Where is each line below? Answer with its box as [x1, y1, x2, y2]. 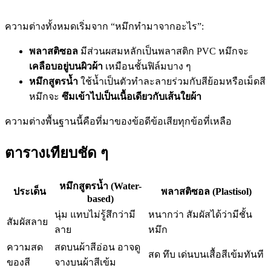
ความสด [7, 241, 43, 252]
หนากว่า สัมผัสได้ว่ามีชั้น [148, 209, 252, 220]
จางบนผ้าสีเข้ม [54, 256, 116, 267]
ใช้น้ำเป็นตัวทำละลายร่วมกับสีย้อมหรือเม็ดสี [78, 76, 266, 87]
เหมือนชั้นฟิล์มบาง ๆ [103, 60, 191, 71]
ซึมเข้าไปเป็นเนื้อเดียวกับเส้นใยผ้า [62, 91, 201, 102]
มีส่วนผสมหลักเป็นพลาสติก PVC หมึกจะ [78, 45, 249, 56]
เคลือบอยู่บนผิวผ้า [29, 60, 103, 71]
